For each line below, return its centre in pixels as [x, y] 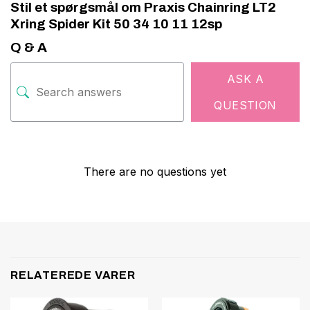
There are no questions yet [155, 172]
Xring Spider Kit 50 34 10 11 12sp [116, 24]
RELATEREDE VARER [73, 275]
